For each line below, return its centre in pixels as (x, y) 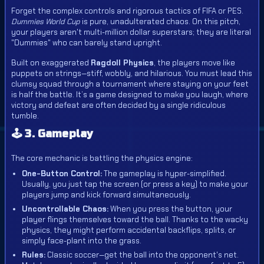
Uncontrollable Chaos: (65, 209)
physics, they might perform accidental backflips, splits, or (129, 230)
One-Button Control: (62, 174)
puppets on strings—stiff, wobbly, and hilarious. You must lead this (132, 73)
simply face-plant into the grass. (82, 241)
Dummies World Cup (46, 22)
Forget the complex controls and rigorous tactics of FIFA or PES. (127, 11)
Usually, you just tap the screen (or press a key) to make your (135, 184)
